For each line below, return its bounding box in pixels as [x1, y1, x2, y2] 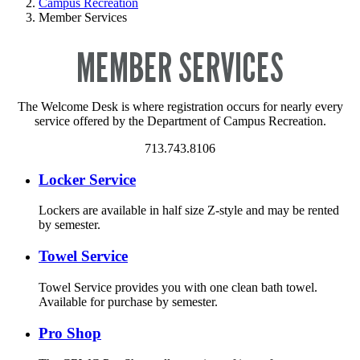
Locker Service [39, 170, 136, 188]
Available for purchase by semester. [39, 294, 218, 309]
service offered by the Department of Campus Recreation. [34, 114, 326, 128]
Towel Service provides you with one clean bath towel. [39, 280, 317, 294]
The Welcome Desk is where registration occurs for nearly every [17, 100, 343, 113]
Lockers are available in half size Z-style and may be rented [39, 203, 339, 218]
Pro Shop [39, 324, 101, 342]
